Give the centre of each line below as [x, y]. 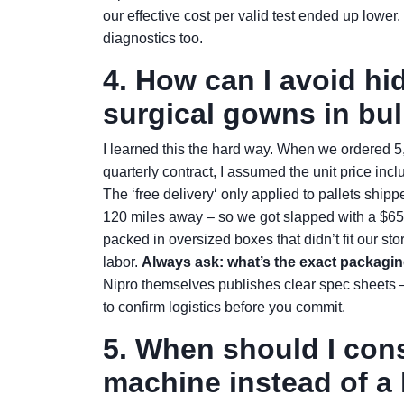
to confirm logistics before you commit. [224, 307]
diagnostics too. [153, 38]
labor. [122, 262]
